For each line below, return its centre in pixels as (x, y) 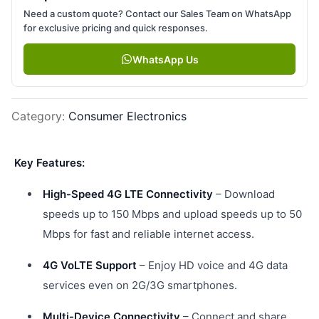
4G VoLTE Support (90, 265)
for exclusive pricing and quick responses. (116, 28)
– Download (244, 194)
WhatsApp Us (165, 59)
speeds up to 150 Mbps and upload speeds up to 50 (172, 214)
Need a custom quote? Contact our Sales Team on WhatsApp (157, 14)
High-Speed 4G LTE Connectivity (128, 194)
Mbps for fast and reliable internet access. (148, 234)
